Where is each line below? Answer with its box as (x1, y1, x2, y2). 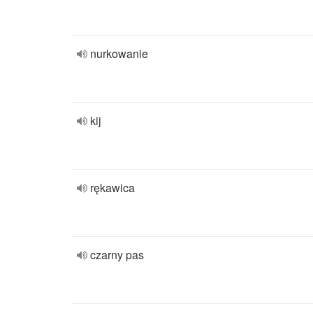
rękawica (90, 180, 135, 196)
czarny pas (90, 247, 144, 263)
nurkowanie (90, 45, 148, 61)
